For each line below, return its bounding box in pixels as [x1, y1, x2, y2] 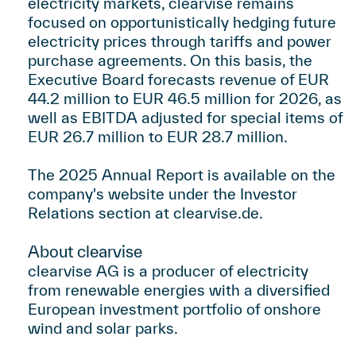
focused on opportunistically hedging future [28, 14, 336, 31]
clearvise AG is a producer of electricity [28, 262, 308, 280]
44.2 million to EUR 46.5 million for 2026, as [28, 90, 342, 107]
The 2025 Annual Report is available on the [28, 166, 335, 184]
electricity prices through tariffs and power [28, 33, 331, 50]
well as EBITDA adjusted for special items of [28, 109, 342, 126]
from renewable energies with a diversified [28, 281, 330, 299]
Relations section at [28, 204, 173, 222]
